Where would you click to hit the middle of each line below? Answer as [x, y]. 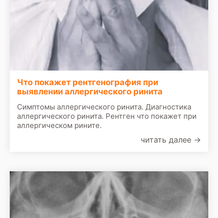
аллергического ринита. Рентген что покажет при [107, 116]
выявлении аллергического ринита [90, 92]
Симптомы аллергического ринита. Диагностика [104, 107]
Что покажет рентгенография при [88, 82]
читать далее [167, 140]
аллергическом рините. [59, 126]
